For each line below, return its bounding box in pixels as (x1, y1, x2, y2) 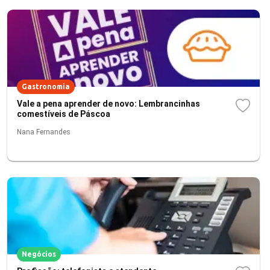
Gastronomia (22, 83, 70, 90)
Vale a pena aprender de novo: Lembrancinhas (17, 99, 200, 108)
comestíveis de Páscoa (17, 109, 110, 119)
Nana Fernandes (17, 128, 71, 136)
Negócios (22, 250, 56, 258)
